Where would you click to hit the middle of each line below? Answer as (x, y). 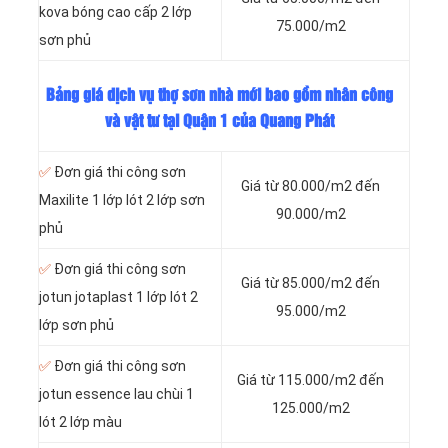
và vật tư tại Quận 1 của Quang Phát (219, 122)
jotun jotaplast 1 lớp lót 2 (118, 297)
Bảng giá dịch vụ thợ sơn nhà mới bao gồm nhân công (219, 96)
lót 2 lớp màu (80, 422)
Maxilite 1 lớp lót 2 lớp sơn (122, 200)
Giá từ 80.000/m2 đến (310, 186)
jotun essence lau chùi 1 (116, 394)
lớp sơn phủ (76, 325)
